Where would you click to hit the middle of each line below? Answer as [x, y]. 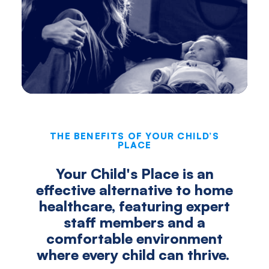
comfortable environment [134, 239]
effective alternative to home [134, 190]
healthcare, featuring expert [134, 206]
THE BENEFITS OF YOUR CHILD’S [134, 136]
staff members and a [134, 222]
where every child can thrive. [134, 255]
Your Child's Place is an [134, 174]
